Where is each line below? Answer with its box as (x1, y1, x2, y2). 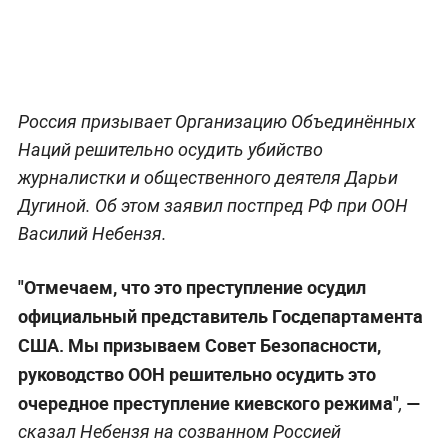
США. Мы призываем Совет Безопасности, (17, 332, 381, 357)
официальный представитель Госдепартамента (17, 303, 423, 328)
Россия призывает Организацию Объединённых (17, 110, 416, 132)
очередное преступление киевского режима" (17, 390, 399, 415)
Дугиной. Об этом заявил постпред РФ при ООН (17, 194, 408, 216)
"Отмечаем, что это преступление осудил (17, 274, 366, 299)
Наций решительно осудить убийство (17, 138, 323, 160)
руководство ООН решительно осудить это (17, 361, 376, 386)
